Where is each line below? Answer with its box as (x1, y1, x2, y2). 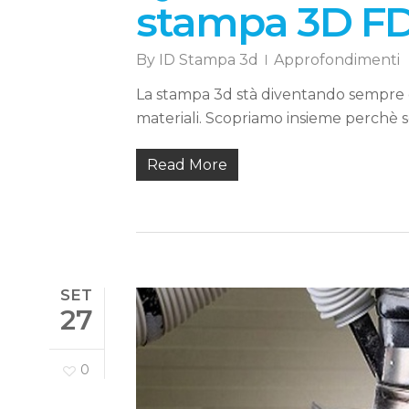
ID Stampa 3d (158, 51, 258, 69)
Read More (146, 156, 227, 174)
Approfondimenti (273, 51, 400, 69)
